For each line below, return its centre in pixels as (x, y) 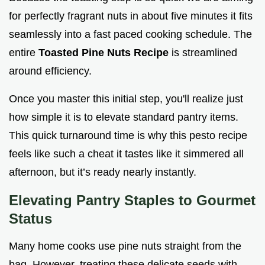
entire (24, 53)
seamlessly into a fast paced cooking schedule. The (130, 35)
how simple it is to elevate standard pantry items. (124, 117)
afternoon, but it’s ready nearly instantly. (103, 172)
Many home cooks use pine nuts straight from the (125, 246)
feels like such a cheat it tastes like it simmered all (126, 154)
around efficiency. (50, 71)
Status (30, 219)
